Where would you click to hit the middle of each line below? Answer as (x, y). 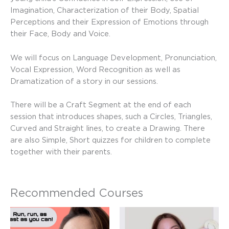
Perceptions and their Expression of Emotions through (109, 22)
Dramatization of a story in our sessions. (84, 81)
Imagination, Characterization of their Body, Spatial (105, 10)
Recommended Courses (77, 193)
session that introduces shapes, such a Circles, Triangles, (111, 117)
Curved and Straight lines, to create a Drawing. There (108, 128)
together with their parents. (61, 152)
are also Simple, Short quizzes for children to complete (110, 140)
